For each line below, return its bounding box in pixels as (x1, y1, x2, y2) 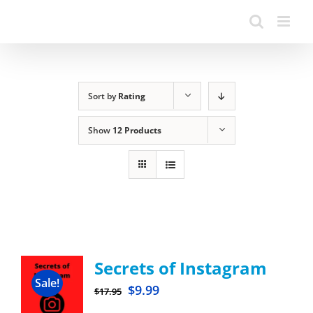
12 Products (112, 124, 161, 136)
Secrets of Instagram (94, 256, 267, 279)
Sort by (87, 90, 118, 102)
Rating (117, 90, 145, 102)
